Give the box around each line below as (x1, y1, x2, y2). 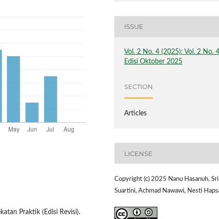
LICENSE (124, 149, 153, 157)
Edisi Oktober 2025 (124, 58, 183, 65)
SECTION (124, 83, 153, 91)
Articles (124, 110, 147, 117)
